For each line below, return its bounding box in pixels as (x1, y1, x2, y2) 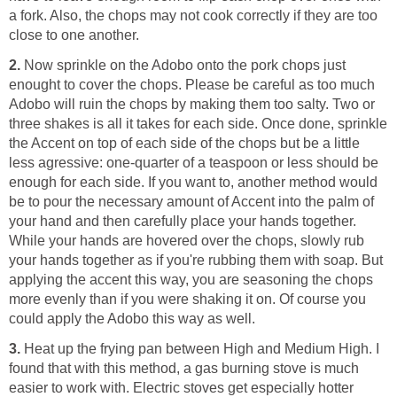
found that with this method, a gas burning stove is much (9, 360, 359, 376)
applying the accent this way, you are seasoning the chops (9, 271, 373, 287)
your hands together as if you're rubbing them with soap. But (9, 252, 383, 268)
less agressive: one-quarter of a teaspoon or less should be (9, 154, 378, 170)
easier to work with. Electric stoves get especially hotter (9, 379, 354, 395)
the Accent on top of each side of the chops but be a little (9, 135, 360, 151)
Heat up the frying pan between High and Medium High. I (24, 340, 379, 356)
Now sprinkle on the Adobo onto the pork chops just (24, 57, 346, 73)
